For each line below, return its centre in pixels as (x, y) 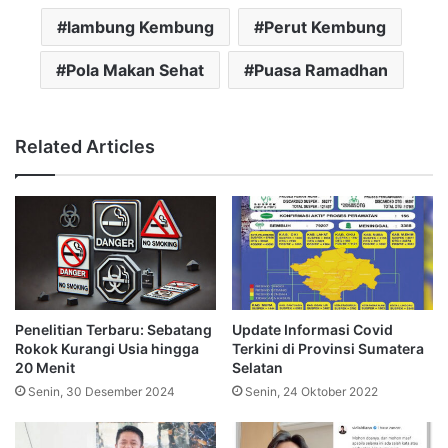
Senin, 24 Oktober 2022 (311, 391)
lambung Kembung (140, 27)
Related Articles (85, 147)
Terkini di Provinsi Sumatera (328, 348)
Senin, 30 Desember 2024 (101, 391)
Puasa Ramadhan (320, 70)
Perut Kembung (325, 27)
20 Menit (45, 367)
